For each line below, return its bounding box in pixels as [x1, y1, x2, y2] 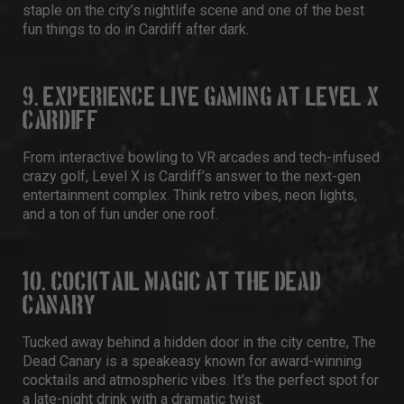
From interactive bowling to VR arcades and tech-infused [23, 149, 380, 166]
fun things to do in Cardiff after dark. [23, 21, 249, 38]
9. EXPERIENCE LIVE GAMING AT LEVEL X [23, 86, 381, 110]
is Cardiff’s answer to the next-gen [140, 168, 361, 185]
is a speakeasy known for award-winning [102, 353, 362, 370]
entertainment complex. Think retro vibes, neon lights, [23, 187, 357, 204]
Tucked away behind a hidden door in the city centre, [23, 334, 353, 351]
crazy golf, [23, 168, 88, 185]
